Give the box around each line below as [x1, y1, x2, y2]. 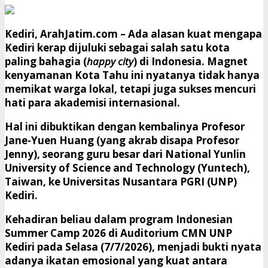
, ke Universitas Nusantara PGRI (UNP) [43, 174, 237, 188]
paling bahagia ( [5, 54, 87, 68]
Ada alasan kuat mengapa [128, 26, 262, 41]
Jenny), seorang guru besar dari [5, 147, 165, 161]
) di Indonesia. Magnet [133, 54, 248, 68]
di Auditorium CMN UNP [106, 226, 232, 240]
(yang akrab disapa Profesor [94, 133, 239, 147]
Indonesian [176, 212, 233, 226]
